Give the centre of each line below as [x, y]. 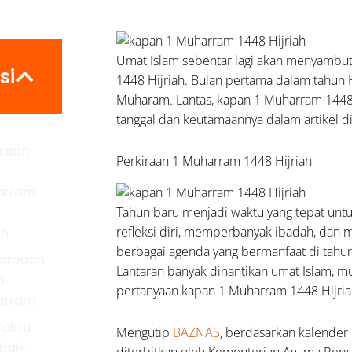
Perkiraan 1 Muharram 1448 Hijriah [214, 161]
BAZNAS [197, 332]
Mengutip [145, 332]
